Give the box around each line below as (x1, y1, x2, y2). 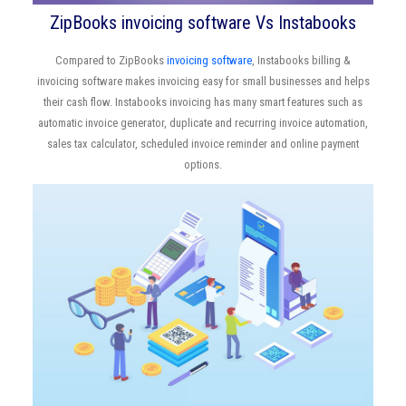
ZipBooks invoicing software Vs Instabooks (50, 11, 356, 34)
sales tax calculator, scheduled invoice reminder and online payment (47, 136, 359, 150)
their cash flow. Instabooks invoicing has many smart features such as (43, 94, 362, 109)
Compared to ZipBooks (55, 53, 167, 67)
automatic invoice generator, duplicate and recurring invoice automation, (38, 115, 368, 130)
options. (184, 157, 222, 171)
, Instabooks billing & (252, 53, 351, 67)
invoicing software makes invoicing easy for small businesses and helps (36, 73, 370, 88)
